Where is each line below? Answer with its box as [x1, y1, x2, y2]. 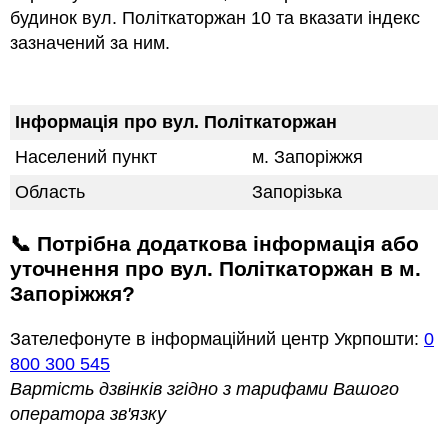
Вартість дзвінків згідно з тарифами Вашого [10, 379, 399, 400]
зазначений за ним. [10, 33, 170, 54]
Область [15, 182, 85, 203]
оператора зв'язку [10, 404, 166, 425]
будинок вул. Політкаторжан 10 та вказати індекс [10, 8, 420, 29]
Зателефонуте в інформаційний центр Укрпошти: [10, 329, 424, 350]
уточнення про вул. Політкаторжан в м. [10, 257, 421, 281]
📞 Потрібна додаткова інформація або [10, 232, 31, 256]
